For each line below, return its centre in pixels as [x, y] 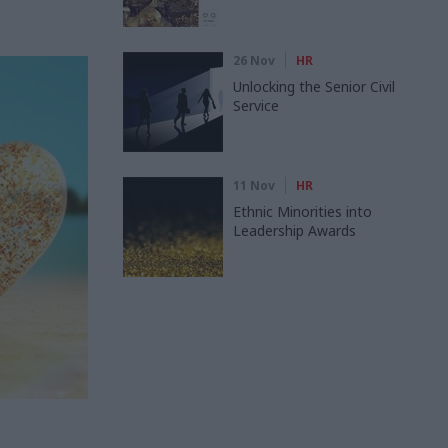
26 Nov [254, 60]
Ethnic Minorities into [302, 211]
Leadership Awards [294, 230]
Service [256, 105]
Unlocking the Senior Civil [314, 86]
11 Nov [254, 185]
